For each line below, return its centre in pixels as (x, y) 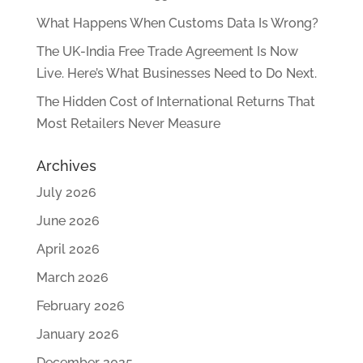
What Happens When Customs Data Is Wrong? (177, 23)
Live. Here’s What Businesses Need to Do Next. (176, 73)
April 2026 (68, 249)
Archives (66, 166)
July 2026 (66, 192)
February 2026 (80, 306)
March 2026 (72, 278)
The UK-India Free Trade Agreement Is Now (167, 51)
